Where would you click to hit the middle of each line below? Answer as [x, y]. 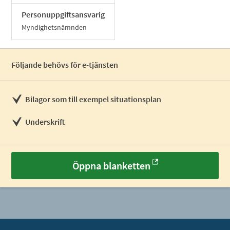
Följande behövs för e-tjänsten [65, 65]
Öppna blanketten [111, 166]
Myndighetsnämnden [54, 27]
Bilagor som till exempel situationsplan [93, 99]
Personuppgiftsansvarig [63, 14]
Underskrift [45, 122]
